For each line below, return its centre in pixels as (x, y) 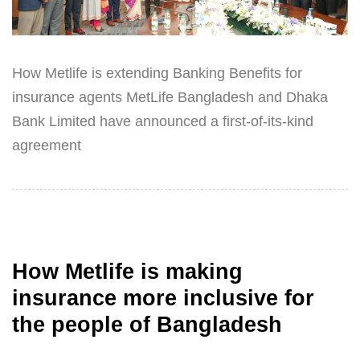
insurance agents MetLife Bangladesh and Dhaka (170, 98)
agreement (47, 146)
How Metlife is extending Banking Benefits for (157, 74)
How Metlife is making (127, 271)
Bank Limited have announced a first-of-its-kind (163, 122)
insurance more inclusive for (163, 298)
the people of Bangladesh (147, 324)
